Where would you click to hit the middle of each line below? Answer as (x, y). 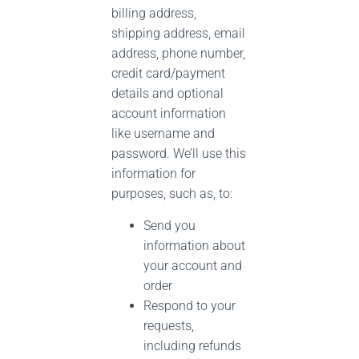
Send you (169, 226)
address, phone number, (178, 53)
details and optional (167, 93)
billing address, (154, 13)
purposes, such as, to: (172, 194)
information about (194, 246)
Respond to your (190, 306)
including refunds (192, 346)
